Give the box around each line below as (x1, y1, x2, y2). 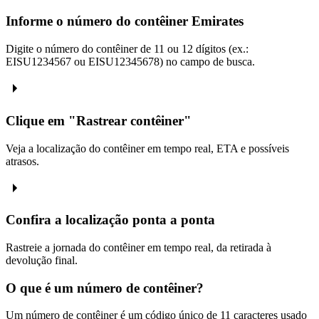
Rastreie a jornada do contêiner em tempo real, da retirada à (6, 241, 271, 253)
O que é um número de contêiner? (6, 280, 204, 296)
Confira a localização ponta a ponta (6, 212, 215, 228)
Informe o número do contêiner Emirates (6, 14, 244, 29)
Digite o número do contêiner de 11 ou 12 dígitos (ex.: (6, 43, 249, 56)
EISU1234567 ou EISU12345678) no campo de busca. (6, 56, 255, 68)
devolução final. (6, 253, 78, 266)
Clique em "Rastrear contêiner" (6, 113, 192, 128)
